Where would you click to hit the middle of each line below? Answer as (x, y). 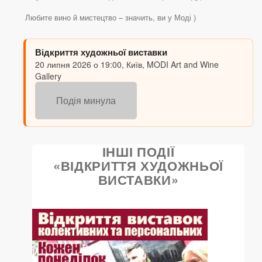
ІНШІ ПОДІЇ (138, 152)
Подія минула (86, 101)
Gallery (48, 76)
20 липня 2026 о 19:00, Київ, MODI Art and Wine (127, 65)
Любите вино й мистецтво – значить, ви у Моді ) (111, 18)
